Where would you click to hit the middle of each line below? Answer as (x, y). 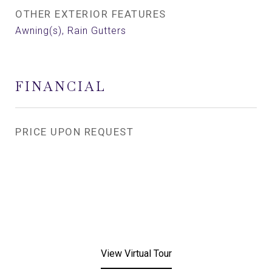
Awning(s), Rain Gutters (71, 31)
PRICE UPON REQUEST (74, 132)
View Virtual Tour (136, 253)
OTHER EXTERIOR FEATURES (91, 14)
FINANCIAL (61, 87)
